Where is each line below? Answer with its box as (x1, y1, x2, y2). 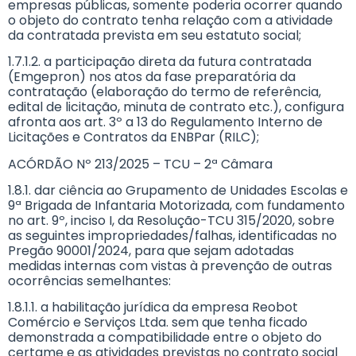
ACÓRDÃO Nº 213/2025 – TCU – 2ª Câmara (8, 154, 273, 173)
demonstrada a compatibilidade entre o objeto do (8, 328, 322, 347)
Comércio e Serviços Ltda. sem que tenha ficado (8, 313, 308, 332)
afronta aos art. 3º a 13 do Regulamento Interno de (8, 113, 323, 132)
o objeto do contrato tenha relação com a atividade (8, 10, 333, 29)
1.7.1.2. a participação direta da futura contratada (8, 52, 311, 72)
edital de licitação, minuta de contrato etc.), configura (8, 98, 344, 117)
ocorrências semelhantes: (8, 272, 171, 291)
